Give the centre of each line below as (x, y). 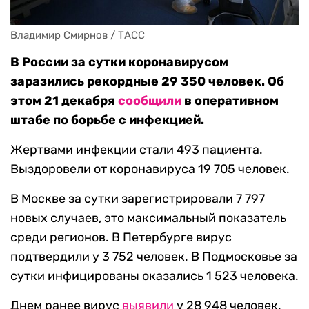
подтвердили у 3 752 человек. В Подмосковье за (154, 257)
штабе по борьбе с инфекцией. (107, 120)
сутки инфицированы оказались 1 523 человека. (154, 276)
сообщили (150, 101)
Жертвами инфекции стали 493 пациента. (137, 150)
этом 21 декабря (64, 101)
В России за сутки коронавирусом (119, 62)
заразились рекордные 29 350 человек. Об (147, 82)
